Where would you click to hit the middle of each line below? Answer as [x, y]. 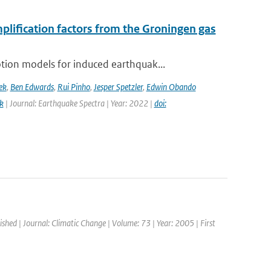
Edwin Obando [171, 87]
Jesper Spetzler [118, 87]
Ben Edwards [32, 87]
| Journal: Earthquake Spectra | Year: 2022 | [79, 103]
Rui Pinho [73, 87]
